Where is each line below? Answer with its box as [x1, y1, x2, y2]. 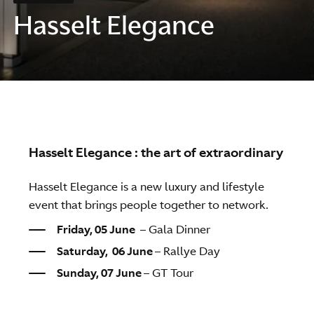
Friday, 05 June [57, 221, 138, 237]
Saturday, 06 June [57, 243, 156, 259]
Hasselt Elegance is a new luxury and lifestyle [29, 179, 265, 195]
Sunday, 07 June [57, 264, 144, 280]
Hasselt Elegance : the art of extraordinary [29, 143, 284, 161]
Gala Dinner [149, 221, 214, 237]
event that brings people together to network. [29, 197, 269, 213]
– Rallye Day [155, 243, 221, 259]
